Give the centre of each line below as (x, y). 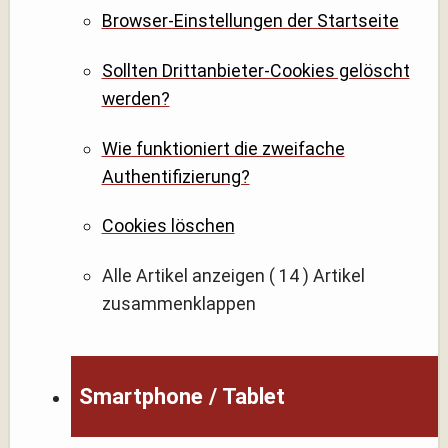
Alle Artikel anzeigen (183, 276)
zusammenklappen (178, 304)
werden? (135, 98)
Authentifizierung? (175, 176)
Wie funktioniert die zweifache (223, 148)
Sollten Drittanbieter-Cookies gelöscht (255, 70)
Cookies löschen (168, 226)
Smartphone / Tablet (182, 397)
